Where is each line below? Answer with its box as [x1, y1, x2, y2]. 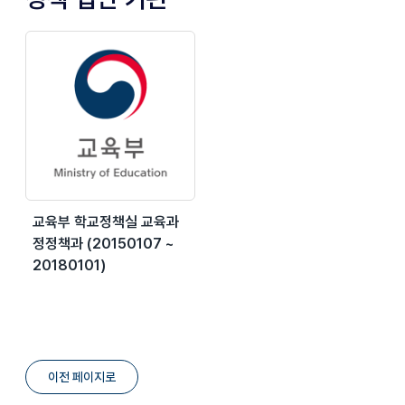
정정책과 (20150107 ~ [33, 234, 174, 252]
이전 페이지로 [48, 369, 116, 384]
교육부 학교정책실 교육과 [33, 212, 179, 231]
